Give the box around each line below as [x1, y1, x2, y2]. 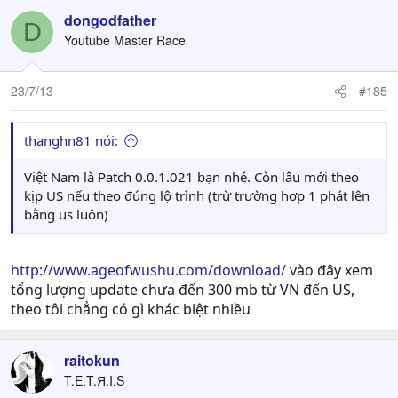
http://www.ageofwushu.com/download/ [11, 260, 286, 280]
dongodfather [64, 10, 156, 30]
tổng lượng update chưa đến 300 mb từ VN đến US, [11, 280, 354, 299]
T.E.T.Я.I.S [64, 371, 124, 389]
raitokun [64, 350, 120, 370]
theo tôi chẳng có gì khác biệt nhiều [11, 299, 251, 319]
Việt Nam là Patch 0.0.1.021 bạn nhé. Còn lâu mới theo [24, 168, 359, 186]
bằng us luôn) [24, 205, 108, 223]
